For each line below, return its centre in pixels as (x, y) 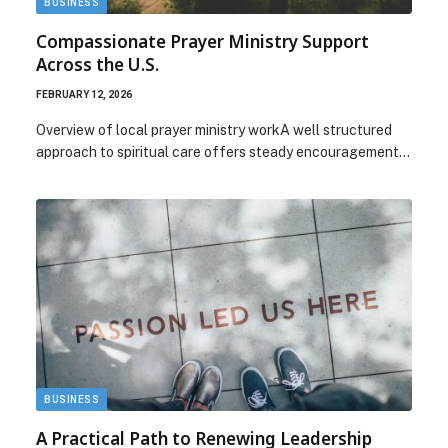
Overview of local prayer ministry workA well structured (214, 130)
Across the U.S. (97, 64)
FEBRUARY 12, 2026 (84, 94)
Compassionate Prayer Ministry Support (202, 41)
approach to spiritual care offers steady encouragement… (223, 152)
